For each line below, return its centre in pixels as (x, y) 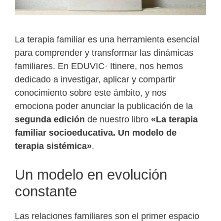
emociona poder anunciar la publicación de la (104, 106)
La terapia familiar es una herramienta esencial (107, 40)
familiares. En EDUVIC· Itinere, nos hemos (99, 66)
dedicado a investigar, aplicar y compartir (95, 80)
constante (46, 192)
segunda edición (50, 120)
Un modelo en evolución (91, 175)
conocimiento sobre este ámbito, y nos (91, 93)
